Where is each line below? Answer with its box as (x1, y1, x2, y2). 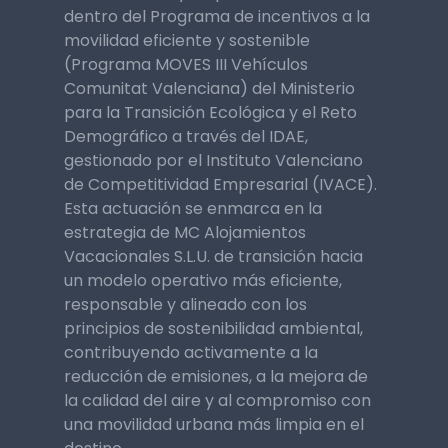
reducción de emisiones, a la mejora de (64, 365, 368, 389)
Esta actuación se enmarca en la (64, 197, 322, 221)
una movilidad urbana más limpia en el (64, 413, 364, 437)
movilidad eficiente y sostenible (64, 29, 310, 53)
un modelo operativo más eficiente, (64, 269, 342, 293)
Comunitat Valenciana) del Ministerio (64, 77, 355, 101)
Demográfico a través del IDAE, (64, 125, 308, 149)
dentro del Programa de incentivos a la (64, 5, 370, 29)
